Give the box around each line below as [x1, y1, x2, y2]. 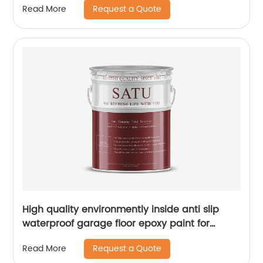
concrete [22, 230, 65, 245]
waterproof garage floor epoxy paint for [22, 215, 210, 231]
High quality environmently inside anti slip [22, 201, 220, 217]
